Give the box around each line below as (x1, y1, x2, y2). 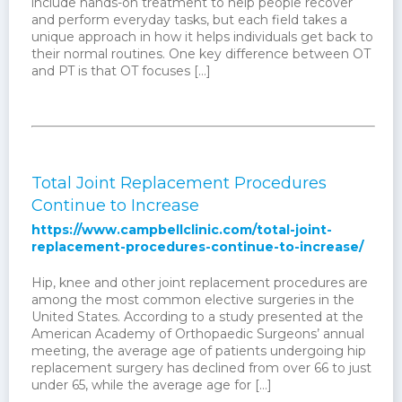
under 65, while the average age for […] (31, 377, 272, 394)
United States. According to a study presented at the (31, 309, 363, 326)
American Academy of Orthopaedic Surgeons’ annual (31, 326, 364, 343)
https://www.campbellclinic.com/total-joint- (31, 222, 332, 239)
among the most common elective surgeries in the (31, 292, 354, 309)
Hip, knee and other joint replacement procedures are (31, 275, 368, 292)
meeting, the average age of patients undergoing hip (31, 343, 366, 360)
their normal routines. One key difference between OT (31, 46, 371, 63)
